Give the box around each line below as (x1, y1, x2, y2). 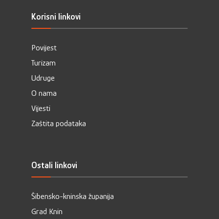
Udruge (31, 73, 55, 83)
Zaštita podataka (31, 119, 86, 129)
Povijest (31, 43, 57, 53)
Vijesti (31, 104, 50, 113)
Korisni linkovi (31, 12, 81, 22)
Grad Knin (31, 207, 63, 217)
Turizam (31, 58, 56, 68)
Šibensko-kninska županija (31, 192, 114, 201)
